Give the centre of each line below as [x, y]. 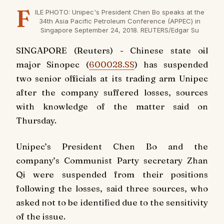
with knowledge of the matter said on [112, 106]
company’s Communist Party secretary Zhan [112, 160]
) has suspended [171, 64]
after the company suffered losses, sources [112, 92]
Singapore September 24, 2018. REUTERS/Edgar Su [120, 30]
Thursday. [36, 120]
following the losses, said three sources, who [112, 188]
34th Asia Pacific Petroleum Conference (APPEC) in [120, 21]
